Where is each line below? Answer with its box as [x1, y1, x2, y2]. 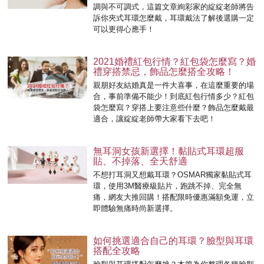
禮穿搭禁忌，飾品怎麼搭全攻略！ [93, 67, 235, 77]
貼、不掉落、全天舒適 [93, 156, 188, 167]
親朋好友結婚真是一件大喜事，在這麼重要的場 [93, 81, 255, 90]
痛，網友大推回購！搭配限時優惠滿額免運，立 [93, 193, 255, 202]
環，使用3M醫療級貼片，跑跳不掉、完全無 [93, 181, 242, 191]
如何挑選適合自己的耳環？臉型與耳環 [93, 236, 254, 246]
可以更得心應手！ [93, 25, 155, 34]
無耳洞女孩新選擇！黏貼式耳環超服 [93, 146, 245, 157]
